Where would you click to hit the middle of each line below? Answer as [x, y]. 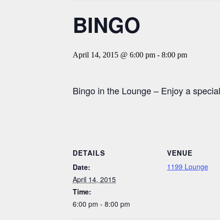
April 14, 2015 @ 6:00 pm [114, 55]
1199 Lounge [188, 166]
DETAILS [89, 152]
